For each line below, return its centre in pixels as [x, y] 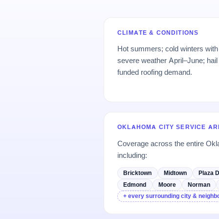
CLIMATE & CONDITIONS [158, 33]
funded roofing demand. [155, 72]
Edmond [135, 184]
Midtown [175, 173]
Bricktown [138, 173]
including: [132, 155]
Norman [199, 184]
